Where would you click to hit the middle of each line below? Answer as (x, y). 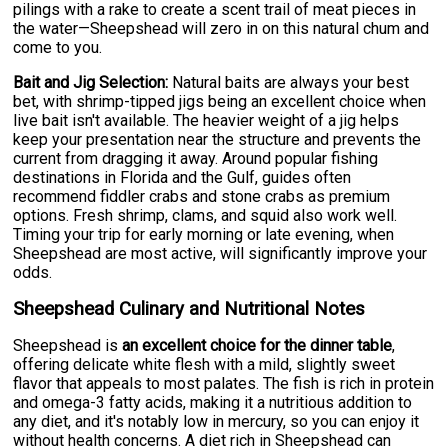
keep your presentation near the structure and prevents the (217, 140)
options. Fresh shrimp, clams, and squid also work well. (205, 216)
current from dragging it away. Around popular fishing (196, 159)
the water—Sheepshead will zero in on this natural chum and (221, 29)
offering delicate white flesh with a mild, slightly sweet (204, 365)
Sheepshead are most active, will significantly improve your (220, 254)
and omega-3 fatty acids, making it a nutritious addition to (213, 403)
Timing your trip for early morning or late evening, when (204, 235)
